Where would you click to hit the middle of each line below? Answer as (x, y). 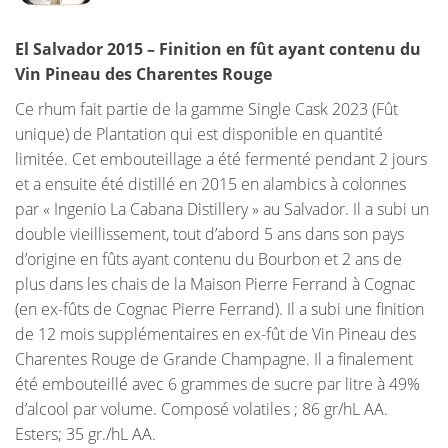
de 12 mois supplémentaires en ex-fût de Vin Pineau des (215, 334)
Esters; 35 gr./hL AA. (85, 434)
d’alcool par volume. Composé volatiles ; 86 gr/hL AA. (201, 409)
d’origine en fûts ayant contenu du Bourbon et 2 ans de (208, 259)
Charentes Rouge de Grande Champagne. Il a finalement (214, 359)
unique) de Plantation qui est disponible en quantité (199, 134)
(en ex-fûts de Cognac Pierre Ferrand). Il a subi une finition (219, 309)
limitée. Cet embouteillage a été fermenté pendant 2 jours (221, 159)
